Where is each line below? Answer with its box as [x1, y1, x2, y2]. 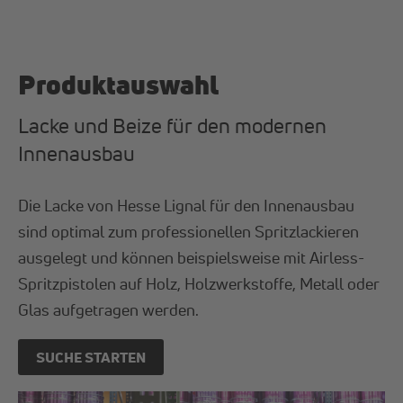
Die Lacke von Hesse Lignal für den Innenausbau [18, 194, 355, 215]
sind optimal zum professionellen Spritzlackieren [18, 220, 360, 241]
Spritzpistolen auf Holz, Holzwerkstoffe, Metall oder [18, 273, 381, 293]
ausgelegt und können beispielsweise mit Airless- [18, 246, 365, 267]
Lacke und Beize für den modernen [18, 112, 327, 139]
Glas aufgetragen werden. [18, 299, 200, 319]
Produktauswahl [18, 66, 219, 103]
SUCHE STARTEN [36, 346, 147, 366]
